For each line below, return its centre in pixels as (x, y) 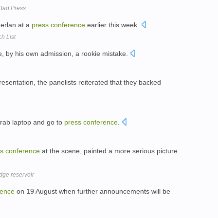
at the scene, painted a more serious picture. (110, 151)
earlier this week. (113, 25)
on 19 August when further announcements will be (92, 191)
